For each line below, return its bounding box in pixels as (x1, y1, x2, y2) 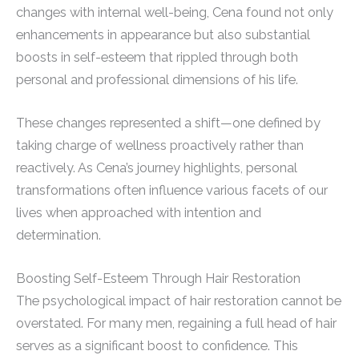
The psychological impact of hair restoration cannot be (16, 293, 341, 309)
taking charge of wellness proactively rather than (16, 138, 304, 154)
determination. (16, 228, 101, 244)
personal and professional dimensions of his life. (16, 71, 298, 87)
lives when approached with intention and (16, 205, 261, 221)
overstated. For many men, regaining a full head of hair (16, 316, 337, 332)
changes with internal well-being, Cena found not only (16, 4, 333, 20)
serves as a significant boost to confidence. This (16, 338, 298, 354)
